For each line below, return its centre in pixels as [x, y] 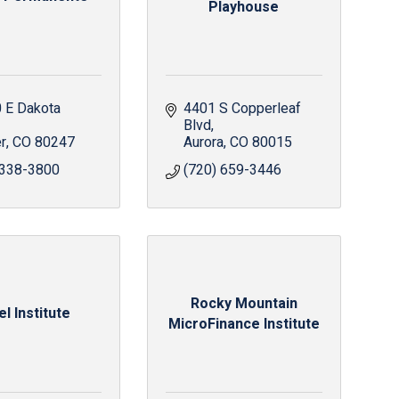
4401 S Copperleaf [242, 109]
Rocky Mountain [244, 303]
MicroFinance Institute [244, 324]
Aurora [203, 142]
